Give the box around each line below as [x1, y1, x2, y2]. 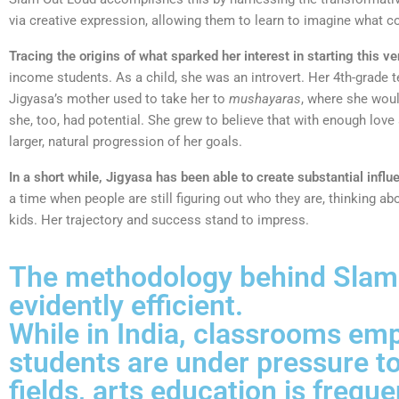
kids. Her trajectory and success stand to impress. [9, 212, 313, 229]
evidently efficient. [9, 289, 243, 323]
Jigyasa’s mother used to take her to [9, 91, 225, 108]
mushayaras [225, 91, 301, 108]
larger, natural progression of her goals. [9, 134, 246, 151]
